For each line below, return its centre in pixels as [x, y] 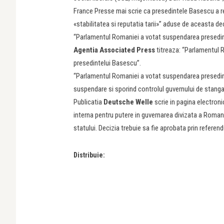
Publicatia [88, 102]
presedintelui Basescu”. [107, 63]
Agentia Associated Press [114, 50]
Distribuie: [89, 155]
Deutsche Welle [128, 102]
